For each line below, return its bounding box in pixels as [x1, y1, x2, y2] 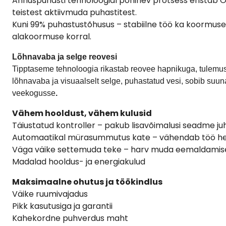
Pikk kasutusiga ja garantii [12, 200, 112, 212]
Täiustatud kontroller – [12, 119, 104, 131]
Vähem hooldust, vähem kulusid [12, 107, 152, 119]
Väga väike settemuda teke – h [12, 143, 136, 155]
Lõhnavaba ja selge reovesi [12, 52, 117, 61]
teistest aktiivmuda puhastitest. [12, 6, 137, 18]
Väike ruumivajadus [12, 188, 88, 200]
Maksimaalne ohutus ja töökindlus [12, 176, 162, 188]
